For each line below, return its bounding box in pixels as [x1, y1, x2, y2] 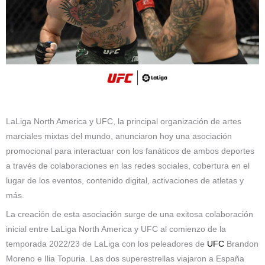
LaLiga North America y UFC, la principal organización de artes [6, 117, 241, 127]
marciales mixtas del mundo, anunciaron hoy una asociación [6, 132, 232, 141]
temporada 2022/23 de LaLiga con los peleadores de [6, 240, 207, 249]
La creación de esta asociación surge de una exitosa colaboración [6, 210, 253, 219]
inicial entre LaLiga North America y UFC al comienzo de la [6, 225, 226, 234]
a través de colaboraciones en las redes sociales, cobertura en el [6, 161, 250, 171]
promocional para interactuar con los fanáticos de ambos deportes [6, 147, 254, 156]
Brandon [224, 240, 258, 249]
